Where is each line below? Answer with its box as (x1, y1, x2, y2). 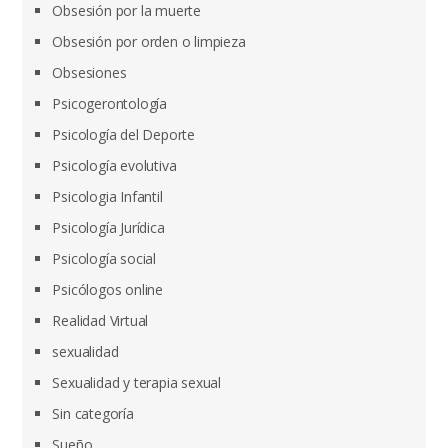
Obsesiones (52, 63, 127, 82)
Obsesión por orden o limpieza (52, 32, 246, 51)
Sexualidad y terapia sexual (52, 373, 222, 392)
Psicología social (52, 249, 157, 268)
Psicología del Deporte (52, 125, 196, 144)
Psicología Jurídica (52, 218, 165, 237)
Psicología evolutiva (52, 156, 177, 175)
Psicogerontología (52, 94, 168, 113)
